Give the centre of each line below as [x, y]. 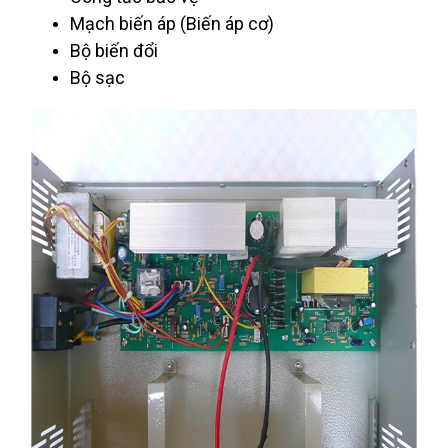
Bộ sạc [97, 77]
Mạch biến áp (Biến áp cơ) [172, 23]
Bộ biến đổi [114, 50]
